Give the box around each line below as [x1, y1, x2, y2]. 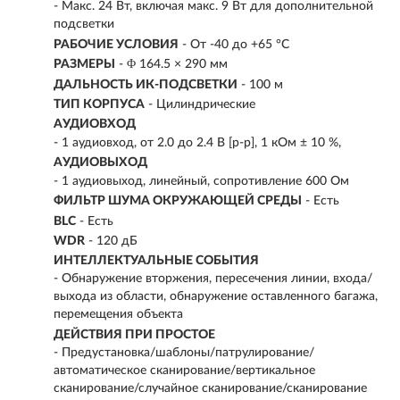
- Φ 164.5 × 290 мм [119, 58, 228, 71]
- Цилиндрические [148, 97, 255, 111]
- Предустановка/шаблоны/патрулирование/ [54, 346, 314, 359]
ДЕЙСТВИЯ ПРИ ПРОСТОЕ [54, 328, 215, 341]
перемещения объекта [54, 308, 183, 321]
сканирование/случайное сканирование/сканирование [54, 381, 367, 395]
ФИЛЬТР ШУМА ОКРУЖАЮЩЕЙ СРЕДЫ [54, 195, 302, 208]
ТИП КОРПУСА [54, 97, 145, 111]
